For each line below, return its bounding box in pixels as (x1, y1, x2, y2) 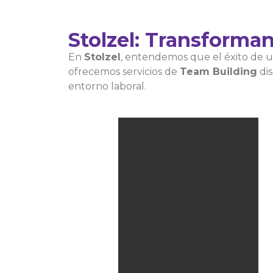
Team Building (180, 66, 257, 77)
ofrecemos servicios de (68, 66, 180, 77)
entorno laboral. (68, 80, 146, 92)
